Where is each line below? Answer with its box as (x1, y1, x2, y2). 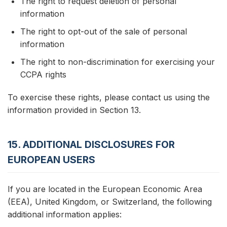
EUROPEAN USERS (8, 154, 95, 166)
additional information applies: (8, 209, 122, 219)
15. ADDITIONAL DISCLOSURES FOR (8, 138, 175, 150)
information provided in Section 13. (8, 105, 141, 115)
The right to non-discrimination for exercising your (20, 57, 215, 67)
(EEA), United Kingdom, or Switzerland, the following (8, 197, 212, 207)
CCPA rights (20, 69, 66, 80)
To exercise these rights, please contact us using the (8, 92, 210, 102)
